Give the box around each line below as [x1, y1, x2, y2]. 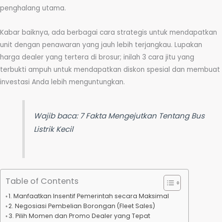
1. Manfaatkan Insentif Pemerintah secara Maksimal [8, 192, 169, 201]
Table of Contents [5, 175, 78, 187]
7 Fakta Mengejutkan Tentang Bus [80, 111, 205, 121]
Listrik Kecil [34, 124, 74, 135]
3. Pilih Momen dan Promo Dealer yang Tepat [8, 212, 151, 221]
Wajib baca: [34, 111, 80, 121]
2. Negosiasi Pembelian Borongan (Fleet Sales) [8, 202, 156, 211]
